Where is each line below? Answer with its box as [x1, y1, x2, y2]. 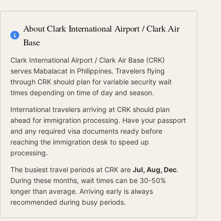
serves [10, 67, 34, 75]
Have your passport [122, 116, 186, 124]
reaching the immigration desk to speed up [10, 138, 149, 146]
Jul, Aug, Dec [133, 165, 177, 174]
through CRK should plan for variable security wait [10, 77, 172, 86]
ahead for [10, 116, 41, 124]
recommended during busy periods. [10, 198, 126, 206]
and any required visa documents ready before [10, 127, 162, 135]
